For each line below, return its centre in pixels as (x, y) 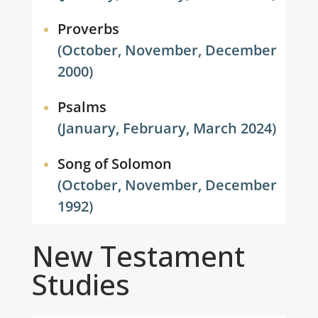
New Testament (138, 256)
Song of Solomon (114, 164)
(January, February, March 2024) (167, 128)
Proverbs (88, 29)
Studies (81, 284)
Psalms (82, 107)
